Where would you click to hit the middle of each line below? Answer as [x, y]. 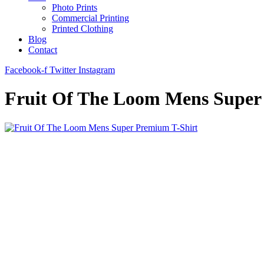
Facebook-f [26, 70]
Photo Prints [75, 7]
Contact [43, 50]
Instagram [97, 70]
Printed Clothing [82, 29]
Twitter [63, 70]
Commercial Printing [90, 18]
